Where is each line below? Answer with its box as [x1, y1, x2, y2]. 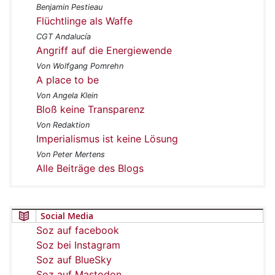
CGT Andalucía [36, 31, 91, 41]
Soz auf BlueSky [36, 253, 112, 266]
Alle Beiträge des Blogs [36, 161, 144, 174]
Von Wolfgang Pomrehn [36, 61, 123, 71]
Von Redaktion [36, 120, 90, 130]
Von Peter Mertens [36, 149, 105, 159]
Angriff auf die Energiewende [36, 44, 172, 56]
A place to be [36, 73, 99, 86]
